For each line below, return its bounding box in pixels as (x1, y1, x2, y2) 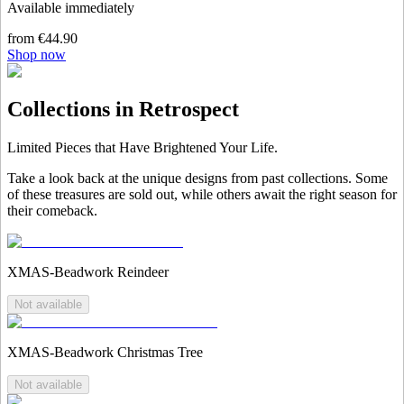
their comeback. (7, 202, 97, 218)
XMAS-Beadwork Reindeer (7, 263, 169, 280)
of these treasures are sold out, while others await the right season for (7, 186, 397, 202)
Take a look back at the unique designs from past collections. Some (7, 170, 388, 186)
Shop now (7, 47, 66, 63)
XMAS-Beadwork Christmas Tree (7, 344, 203, 360)
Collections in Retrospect (7, 97, 239, 122)
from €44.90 (7, 31, 78, 47)
